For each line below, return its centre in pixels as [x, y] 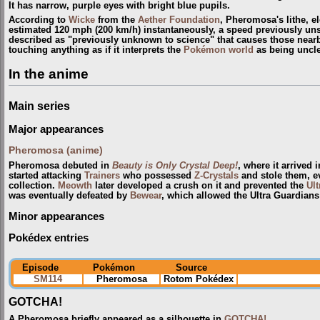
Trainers [102, 176]
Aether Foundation [179, 20]
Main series [39, 106]
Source [191, 267]
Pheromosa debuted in [60, 166]
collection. [33, 186]
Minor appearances [56, 216]
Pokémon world [219, 50]
